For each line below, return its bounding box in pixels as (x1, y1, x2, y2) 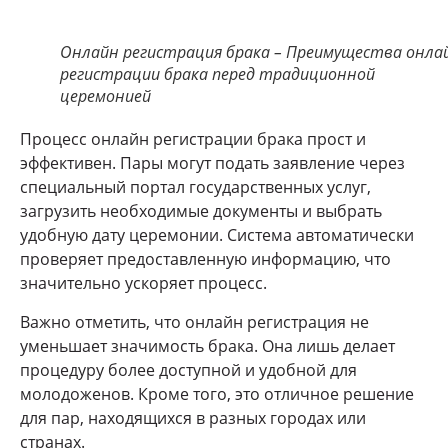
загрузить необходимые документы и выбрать (20, 200, 382, 223)
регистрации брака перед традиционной (60, 63, 375, 86)
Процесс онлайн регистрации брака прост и (20, 128, 366, 151)
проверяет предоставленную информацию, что (20, 248, 391, 271)
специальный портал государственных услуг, (20, 176, 371, 199)
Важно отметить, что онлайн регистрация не (20, 310, 369, 333)
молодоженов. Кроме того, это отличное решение (20, 382, 414, 405)
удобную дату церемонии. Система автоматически (20, 224, 414, 247)
